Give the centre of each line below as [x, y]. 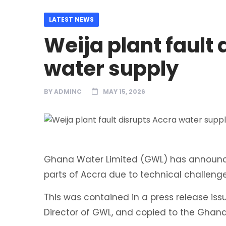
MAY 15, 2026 [124, 91]
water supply [111, 68]
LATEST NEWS [71, 19]
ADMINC [68, 91]
